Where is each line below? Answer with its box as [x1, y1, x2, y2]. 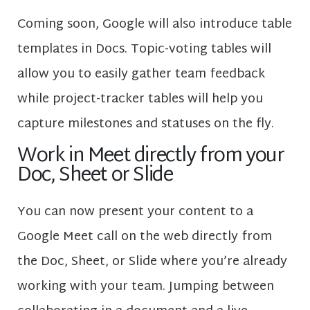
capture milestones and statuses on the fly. [17, 113, 277, 136]
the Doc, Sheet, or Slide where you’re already [17, 250, 287, 273]
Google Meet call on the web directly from [17, 225, 272, 248]
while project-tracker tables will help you [17, 88, 263, 111]
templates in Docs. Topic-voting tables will [17, 38, 271, 62]
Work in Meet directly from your [17, 138, 284, 174]
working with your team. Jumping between [17, 275, 274, 298]
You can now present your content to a [17, 200, 253, 224]
